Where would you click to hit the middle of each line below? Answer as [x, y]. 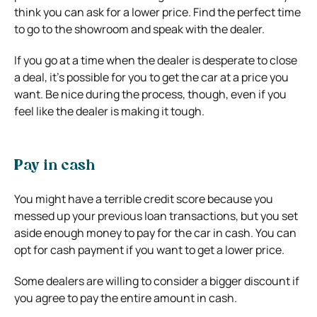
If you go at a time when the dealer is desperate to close [156, 60]
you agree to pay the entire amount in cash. [126, 298]
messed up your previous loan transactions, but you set [156, 215]
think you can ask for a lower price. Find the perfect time [157, 12]
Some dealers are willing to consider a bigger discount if [157, 281]
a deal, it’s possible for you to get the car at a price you [151, 77]
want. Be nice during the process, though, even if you [150, 94]
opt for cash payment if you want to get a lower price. [149, 249]
